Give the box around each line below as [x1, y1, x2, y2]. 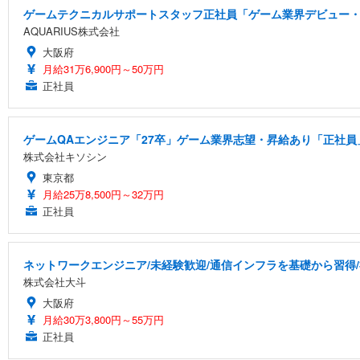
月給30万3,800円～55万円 [43, 311, 164, 327]
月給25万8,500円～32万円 [43, 186, 164, 202]
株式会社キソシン [23, 148, 107, 164]
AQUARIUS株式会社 [23, 22, 120, 39]
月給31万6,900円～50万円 [43, 60, 164, 76]
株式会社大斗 [23, 273, 86, 289]
